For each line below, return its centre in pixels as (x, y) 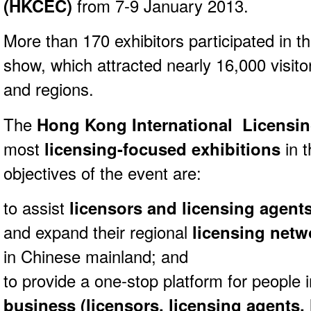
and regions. (49, 89)
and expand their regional (98, 232)
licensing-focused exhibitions (162, 148)
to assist (36, 207)
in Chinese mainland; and (96, 256)
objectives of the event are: (102, 173)
